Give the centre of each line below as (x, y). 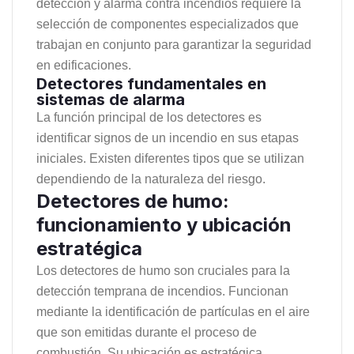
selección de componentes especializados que (168, 24)
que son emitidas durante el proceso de (147, 332)
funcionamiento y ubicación (164, 224)
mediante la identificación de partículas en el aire (173, 311)
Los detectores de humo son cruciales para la (163, 270)
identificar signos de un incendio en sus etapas (168, 137)
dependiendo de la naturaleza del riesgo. (151, 179)
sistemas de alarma (111, 99)
